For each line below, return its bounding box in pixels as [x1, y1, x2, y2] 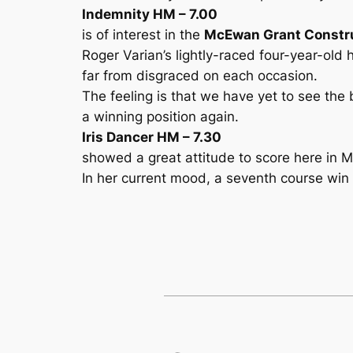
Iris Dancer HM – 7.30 [82, 129, 221, 145]
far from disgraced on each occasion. [82, 68, 318, 84]
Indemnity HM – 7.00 [82, 6, 217, 22]
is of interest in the [82, 27, 204, 43]
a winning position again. [82, 109, 239, 124]
